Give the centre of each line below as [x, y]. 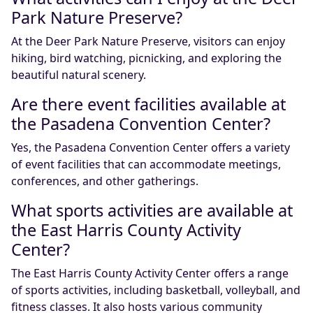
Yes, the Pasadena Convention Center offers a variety [151, 147]
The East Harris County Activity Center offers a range [150, 273]
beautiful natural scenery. [79, 75]
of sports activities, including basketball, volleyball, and [156, 290]
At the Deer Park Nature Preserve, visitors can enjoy [148, 41]
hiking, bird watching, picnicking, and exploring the [146, 58]
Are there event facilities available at [148, 104]
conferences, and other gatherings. [105, 181]
